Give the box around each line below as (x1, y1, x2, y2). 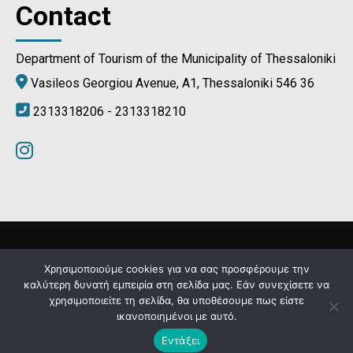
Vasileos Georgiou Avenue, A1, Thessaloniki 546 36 (28, 76, 314, 91)
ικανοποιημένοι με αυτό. (116, 310, 237, 322)
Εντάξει (161, 333, 200, 347)
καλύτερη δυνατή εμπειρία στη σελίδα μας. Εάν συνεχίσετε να (24, 278, 329, 291)
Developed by (129, 295, 219, 310)
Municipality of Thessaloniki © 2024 (16, 258, 215, 273)
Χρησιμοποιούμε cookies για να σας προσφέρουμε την (43, 262, 310, 275)
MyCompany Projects (219, 295, 337, 310)
